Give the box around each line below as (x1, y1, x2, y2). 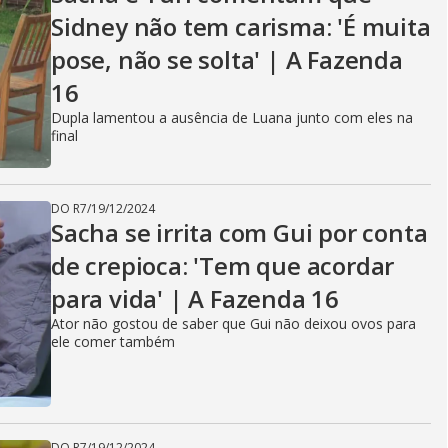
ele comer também (51, 332, 175, 351)
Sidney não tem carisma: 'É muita (51, 10, 431, 43)
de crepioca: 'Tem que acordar (51, 249, 395, 282)
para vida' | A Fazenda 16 (51, 282, 340, 315)
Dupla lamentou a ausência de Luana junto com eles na (51, 108, 413, 127)
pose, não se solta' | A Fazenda (51, 43, 403, 76)
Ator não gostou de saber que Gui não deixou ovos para (51, 314, 416, 333)
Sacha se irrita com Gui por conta (51, 216, 428, 249)
